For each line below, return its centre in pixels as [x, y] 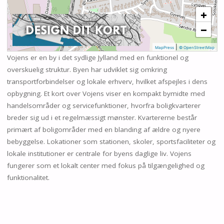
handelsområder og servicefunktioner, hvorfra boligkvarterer [103, 106]
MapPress [164, 48]
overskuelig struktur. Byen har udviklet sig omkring [87, 70]
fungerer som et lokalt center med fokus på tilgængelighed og [105, 166]
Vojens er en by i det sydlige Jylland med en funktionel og [97, 58]
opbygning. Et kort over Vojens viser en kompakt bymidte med [106, 94]
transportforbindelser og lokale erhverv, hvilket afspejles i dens [107, 82]
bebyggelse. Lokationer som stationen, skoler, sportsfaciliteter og [111, 142]
